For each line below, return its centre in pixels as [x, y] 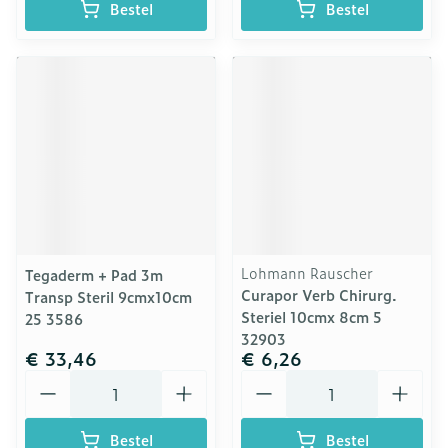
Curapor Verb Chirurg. [319, 294]
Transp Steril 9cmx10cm [108, 296]
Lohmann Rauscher [307, 272]
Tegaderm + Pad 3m [94, 274]
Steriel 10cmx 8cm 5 [311, 316]
